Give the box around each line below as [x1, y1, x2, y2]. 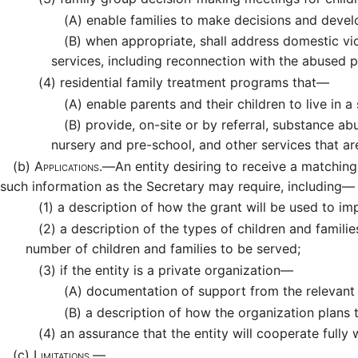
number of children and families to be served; [26, 241, 300, 257]
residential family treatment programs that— [56, 74, 329, 91]
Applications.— [34, 157, 115, 174]
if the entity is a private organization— [56, 261, 293, 278]
